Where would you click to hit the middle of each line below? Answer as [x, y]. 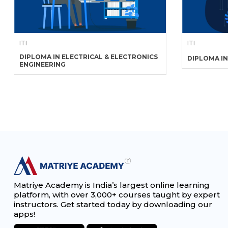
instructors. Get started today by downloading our [113, 204]
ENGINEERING [42, 64]
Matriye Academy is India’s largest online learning [112, 185]
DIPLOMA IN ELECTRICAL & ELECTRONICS [89, 57]
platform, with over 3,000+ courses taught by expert [117, 194]
